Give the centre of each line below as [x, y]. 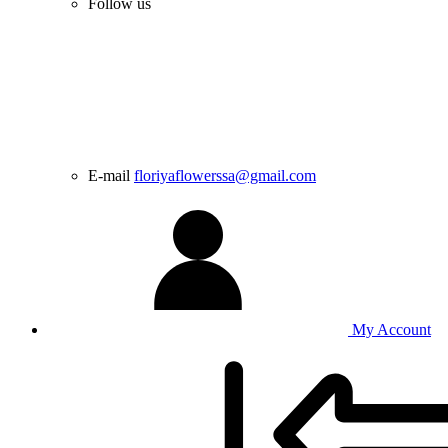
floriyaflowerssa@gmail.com [225, 175]
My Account [389, 329]
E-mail [109, 175]
